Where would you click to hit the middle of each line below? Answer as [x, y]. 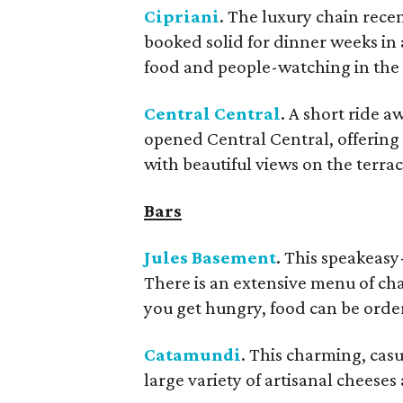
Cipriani [182, 16]
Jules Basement [210, 257]
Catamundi [193, 354]
